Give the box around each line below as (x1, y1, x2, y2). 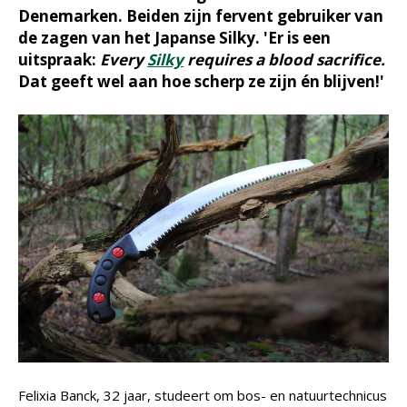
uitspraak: (18, 49, 100, 70)
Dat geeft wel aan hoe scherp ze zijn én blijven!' (18, 71, 384, 92)
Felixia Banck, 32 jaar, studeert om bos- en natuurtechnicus (18, 386, 387, 404)
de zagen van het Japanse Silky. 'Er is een (18, 27, 331, 48)
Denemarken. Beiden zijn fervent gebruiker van (18, 5, 383, 26)
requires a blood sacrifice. (184, 49, 385, 70)
